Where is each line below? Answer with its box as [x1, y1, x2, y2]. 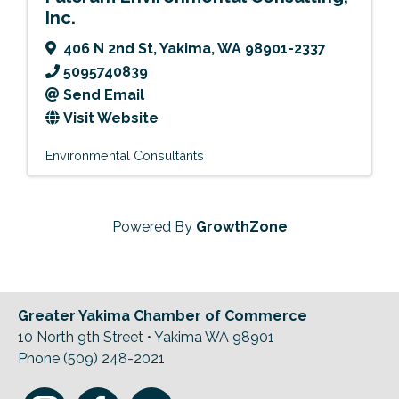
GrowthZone [195, 217, 288, 235]
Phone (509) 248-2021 [18, 349, 165, 367]
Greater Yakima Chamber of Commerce [18, 306, 307, 324]
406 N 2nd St [63, 39, 153, 57]
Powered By [111, 217, 196, 235]
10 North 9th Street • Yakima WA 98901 [18, 328, 274, 346]
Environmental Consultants [45, 147, 204, 163]
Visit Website [63, 109, 159, 126]
